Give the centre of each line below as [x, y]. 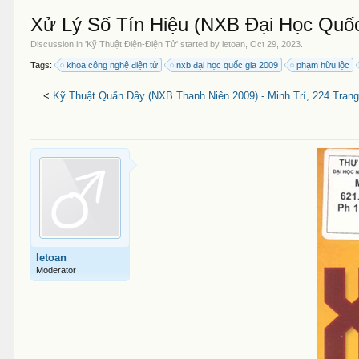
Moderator [56, 270]
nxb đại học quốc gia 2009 [228, 65]
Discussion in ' [59, 44]
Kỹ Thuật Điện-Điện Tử [132, 44]
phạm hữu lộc [323, 65]
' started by [200, 44]
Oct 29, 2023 [276, 44]
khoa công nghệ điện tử [113, 65]
